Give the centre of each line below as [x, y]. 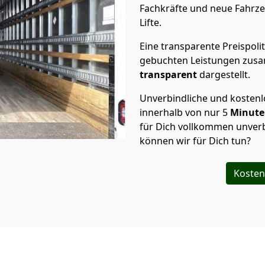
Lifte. [152, 22]
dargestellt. [225, 75]
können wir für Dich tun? [196, 141]
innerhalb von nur [180, 112]
